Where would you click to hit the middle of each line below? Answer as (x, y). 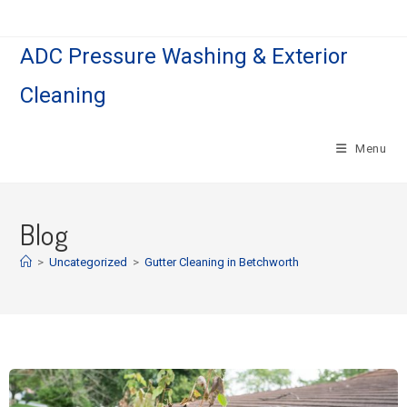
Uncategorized (89, 262)
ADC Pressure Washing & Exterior (184, 56)
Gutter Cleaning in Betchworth (222, 262)
